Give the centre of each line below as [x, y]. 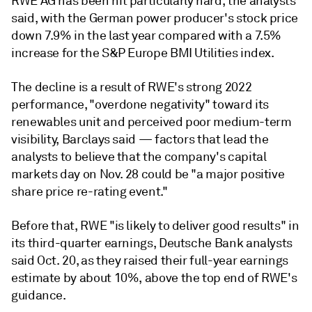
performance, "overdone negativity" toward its [140, 105]
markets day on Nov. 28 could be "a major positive [148, 174]
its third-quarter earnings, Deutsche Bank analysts [152, 243]
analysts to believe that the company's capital [139, 157]
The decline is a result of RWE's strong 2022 [132, 87]
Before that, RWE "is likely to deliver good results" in [155, 226]
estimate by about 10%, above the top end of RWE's [154, 278]
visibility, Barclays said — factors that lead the [140, 140]
